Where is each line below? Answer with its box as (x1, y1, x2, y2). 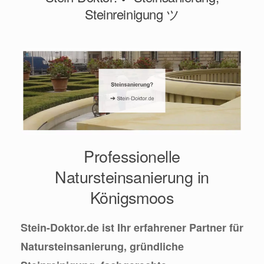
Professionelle (84, 144, 180, 168)
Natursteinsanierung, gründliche (21, 239, 184, 255)
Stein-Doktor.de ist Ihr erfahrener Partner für (21, 220, 243, 236)
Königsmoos (90, 186, 174, 209)
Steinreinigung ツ (84, 5, 180, 23)
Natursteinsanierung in (55, 165, 209, 189)
